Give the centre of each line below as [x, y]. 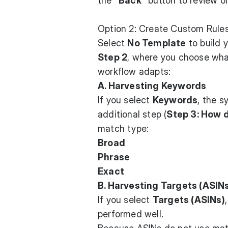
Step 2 [113, 57]
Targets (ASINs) [189, 200]
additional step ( [132, 114]
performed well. [131, 214]
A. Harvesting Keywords [152, 86]
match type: [123, 129]
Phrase [114, 157]
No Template [157, 43]
